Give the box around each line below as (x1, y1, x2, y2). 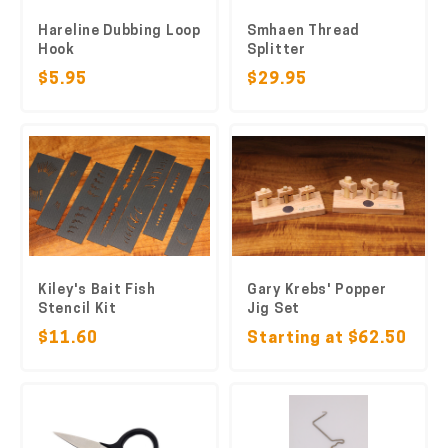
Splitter (247, 43, 306, 58)
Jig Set (247, 302, 300, 317)
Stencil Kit (38, 302, 117, 317)
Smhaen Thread (247, 24, 361, 39)
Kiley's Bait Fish (38, 283, 156, 298)
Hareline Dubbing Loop (38, 24, 201, 39)
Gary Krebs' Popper (247, 283, 387, 298)
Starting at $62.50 (247, 331, 408, 347)
